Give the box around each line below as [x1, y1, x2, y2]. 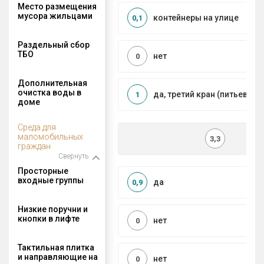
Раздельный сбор [18, 39, 90, 49]
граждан [18, 141, 51, 151]
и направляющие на [18, 252, 98, 262]
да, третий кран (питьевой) [153, 90, 260, 100]
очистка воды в [18, 87, 81, 97]
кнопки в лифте [18, 213, 80, 223]
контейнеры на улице [153, 13, 239, 23]
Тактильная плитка [18, 242, 94, 252]
